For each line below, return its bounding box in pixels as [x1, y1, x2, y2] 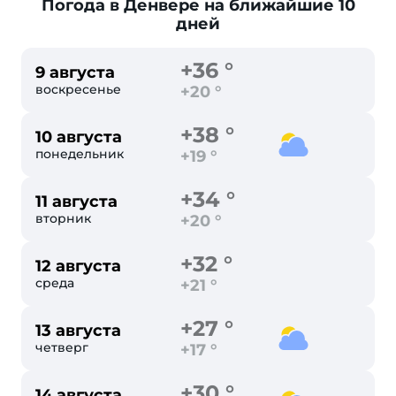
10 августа [35, 127, 122, 147]
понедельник [35, 146, 124, 162]
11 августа [35, 192, 118, 211]
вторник [35, 210, 91, 226]
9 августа [35, 63, 115, 82]
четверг [35, 339, 88, 355]
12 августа [35, 256, 121, 276]
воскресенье [35, 81, 121, 97]
